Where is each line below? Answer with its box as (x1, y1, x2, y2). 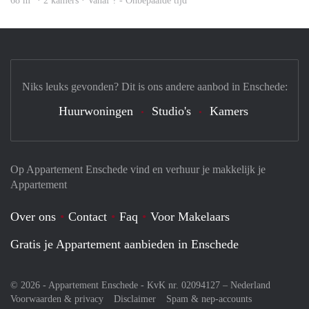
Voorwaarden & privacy (10, 293, 103, 304)
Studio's (151, 103, 191, 118)
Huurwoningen (58, 103, 133, 118)
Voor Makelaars (150, 209, 230, 223)
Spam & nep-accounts (166, 293, 252, 304)
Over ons (10, 209, 56, 223)
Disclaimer (114, 293, 156, 304)
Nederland (230, 279, 270, 290)
